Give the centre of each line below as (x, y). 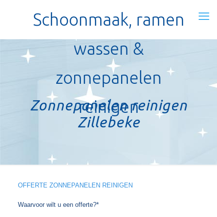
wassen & (108, 48)
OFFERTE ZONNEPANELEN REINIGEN (75, 185)
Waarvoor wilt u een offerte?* (58, 205)
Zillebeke (108, 122)
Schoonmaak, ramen (108, 19)
